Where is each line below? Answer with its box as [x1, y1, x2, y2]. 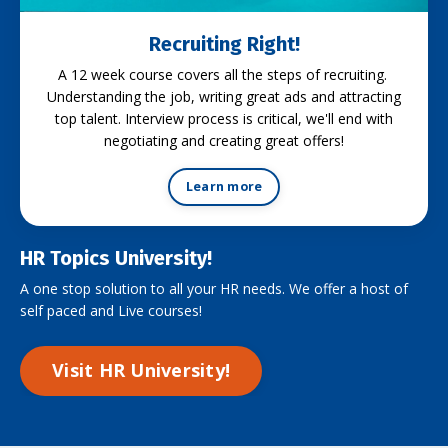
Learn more [185, 177, 263, 195]
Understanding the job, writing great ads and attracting [47, 86, 401, 106]
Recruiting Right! [148, 31, 300, 56]
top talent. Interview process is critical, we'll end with [55, 108, 393, 128]
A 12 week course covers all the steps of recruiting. [57, 64, 391, 84]
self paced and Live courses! [20, 300, 202, 320]
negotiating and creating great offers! [104, 130, 344, 150]
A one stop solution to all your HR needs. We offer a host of [20, 278, 408, 298]
